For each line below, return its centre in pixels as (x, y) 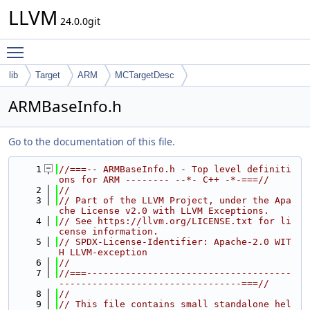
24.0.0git (79, 21)
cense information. (109, 231)
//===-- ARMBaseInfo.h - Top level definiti (175, 169)
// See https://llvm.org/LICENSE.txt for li (175, 221)
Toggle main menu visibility (94, 46)
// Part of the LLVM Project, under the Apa (175, 200)
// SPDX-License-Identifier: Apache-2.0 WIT (175, 242)
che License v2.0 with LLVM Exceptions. (164, 211)
